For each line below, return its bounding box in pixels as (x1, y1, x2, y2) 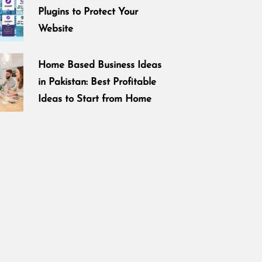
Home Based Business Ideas (38, 60, 162, 71)
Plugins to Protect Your (38, 7, 139, 18)
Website (38, 24, 74, 35)
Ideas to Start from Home (38, 94, 152, 105)
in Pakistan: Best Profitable (38, 77, 157, 88)
